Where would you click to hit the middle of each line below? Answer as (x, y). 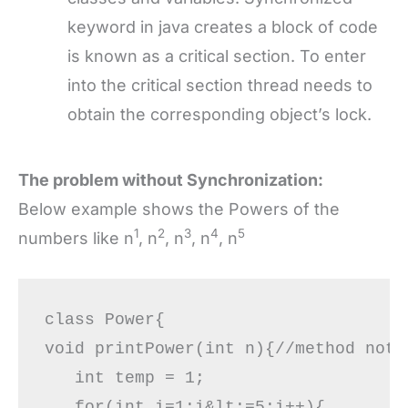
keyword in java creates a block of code (223, 26)
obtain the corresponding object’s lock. (219, 114)
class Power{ (114, 320)
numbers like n (76, 238)
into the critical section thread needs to (220, 85)
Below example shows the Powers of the (179, 209)
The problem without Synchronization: (171, 179)
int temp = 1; (124, 378)
